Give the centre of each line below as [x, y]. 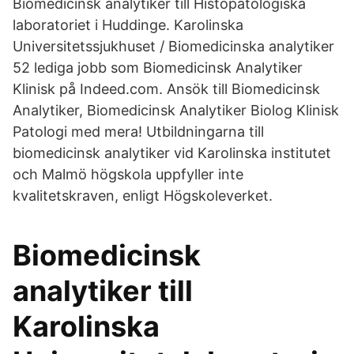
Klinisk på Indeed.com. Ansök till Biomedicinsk [166, 89]
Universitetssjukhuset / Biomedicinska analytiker [173, 46]
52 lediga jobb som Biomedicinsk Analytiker [158, 68]
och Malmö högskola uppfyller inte [128, 174]
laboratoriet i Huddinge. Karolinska [128, 25]
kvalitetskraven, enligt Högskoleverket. [143, 196]
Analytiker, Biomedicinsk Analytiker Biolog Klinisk [176, 110]
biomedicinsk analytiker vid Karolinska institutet [172, 153]
